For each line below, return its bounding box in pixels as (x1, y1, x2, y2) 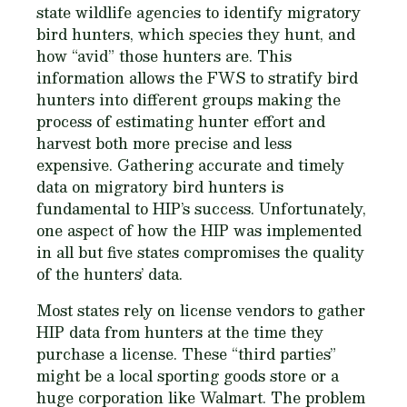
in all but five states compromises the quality (36, 240, 364, 265)
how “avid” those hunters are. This (36, 44, 292, 69)
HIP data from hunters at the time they (36, 320, 323, 345)
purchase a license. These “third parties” (36, 342, 336, 367)
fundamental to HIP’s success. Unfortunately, (36, 196, 366, 222)
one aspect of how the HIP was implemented (36, 218, 362, 243)
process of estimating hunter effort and (36, 109, 325, 134)
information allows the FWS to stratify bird (36, 65, 358, 91)
